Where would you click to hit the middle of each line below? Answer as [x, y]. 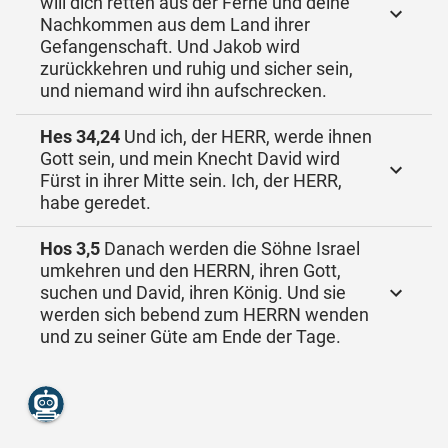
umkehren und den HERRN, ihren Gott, [190, 270]
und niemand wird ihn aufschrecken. [183, 90]
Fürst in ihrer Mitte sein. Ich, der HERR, [191, 180]
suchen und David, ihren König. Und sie [193, 292]
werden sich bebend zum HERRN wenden [204, 314]
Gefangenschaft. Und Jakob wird [170, 46]
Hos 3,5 [70, 248]
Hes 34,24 [80, 136]
